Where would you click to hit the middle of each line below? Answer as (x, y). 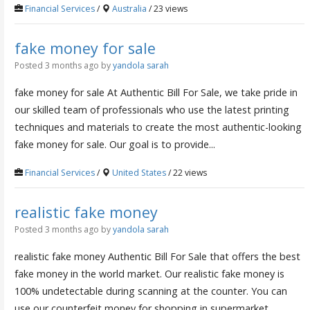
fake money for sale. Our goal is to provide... (115, 144)
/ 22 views (186, 172)
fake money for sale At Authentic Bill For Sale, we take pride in (156, 92)
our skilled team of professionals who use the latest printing (152, 109)
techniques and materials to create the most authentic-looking (158, 127)
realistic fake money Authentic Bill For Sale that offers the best (157, 256)
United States (139, 172)
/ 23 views (167, 9)
